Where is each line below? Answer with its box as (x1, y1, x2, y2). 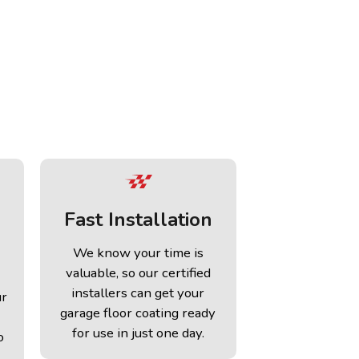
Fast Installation (63, 207, 212, 233)
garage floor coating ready (60, 304, 216, 323)
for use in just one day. (71, 324, 204, 343)
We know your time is (72, 244, 204, 263)
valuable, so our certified (65, 264, 211, 283)
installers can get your (71, 284, 205, 303)
